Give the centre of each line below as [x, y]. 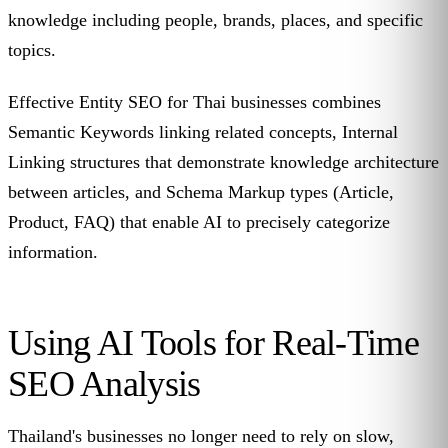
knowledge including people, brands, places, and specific [215, 20]
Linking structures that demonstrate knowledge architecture [223, 162]
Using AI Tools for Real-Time [213, 343]
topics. [32, 50]
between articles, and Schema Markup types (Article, [201, 192]
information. [53, 252]
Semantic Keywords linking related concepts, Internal [203, 132]
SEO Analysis [104, 384]
